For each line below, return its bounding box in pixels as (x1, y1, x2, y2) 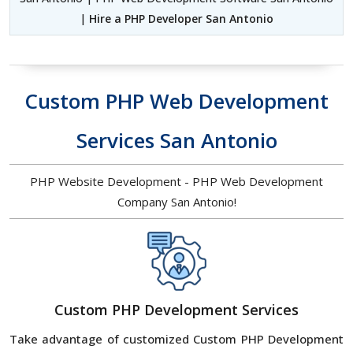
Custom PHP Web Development (24, 87, 329, 116)
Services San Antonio (76, 126, 277, 155)
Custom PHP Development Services (54, 300, 299, 320)
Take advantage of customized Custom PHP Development (9, 331, 344, 347)
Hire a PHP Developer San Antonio (86, 11, 273, 27)
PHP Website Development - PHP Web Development (30, 173, 323, 190)
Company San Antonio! (117, 194, 236, 210)
